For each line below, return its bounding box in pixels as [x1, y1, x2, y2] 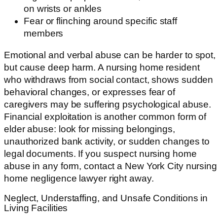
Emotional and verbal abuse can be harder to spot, [4, 49, 216, 60]
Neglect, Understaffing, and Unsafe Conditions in [4, 193, 208, 204]
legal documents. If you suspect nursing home [4, 148, 197, 159]
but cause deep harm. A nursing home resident [4, 62, 200, 73]
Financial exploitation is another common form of [4, 111, 207, 122]
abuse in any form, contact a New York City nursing [4, 160, 217, 171]
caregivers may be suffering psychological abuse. [4, 99, 212, 110]
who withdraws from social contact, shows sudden [4, 74, 214, 85]
